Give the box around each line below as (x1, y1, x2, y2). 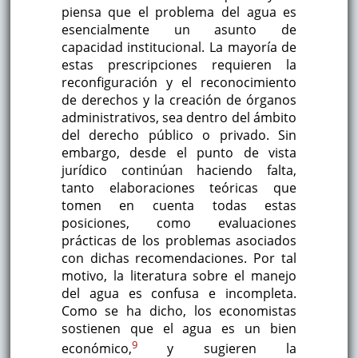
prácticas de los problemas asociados (61, 232, 297, 250)
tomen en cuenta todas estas (61, 197, 297, 215)
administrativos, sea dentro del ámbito (61, 109, 297, 127)
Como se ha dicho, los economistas (61, 302, 297, 320)
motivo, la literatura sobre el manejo (61, 267, 297, 285)
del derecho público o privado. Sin (61, 126, 297, 145)
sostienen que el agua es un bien (61, 320, 297, 338)
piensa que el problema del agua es (61, 3, 297, 22)
